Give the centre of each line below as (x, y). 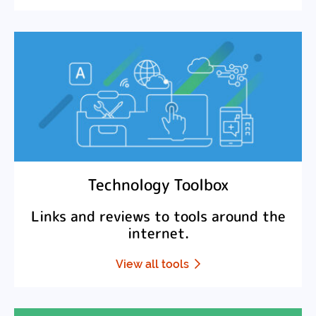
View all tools (152, 264)
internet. (158, 233)
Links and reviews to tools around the (158, 216)
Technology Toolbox (158, 184)
